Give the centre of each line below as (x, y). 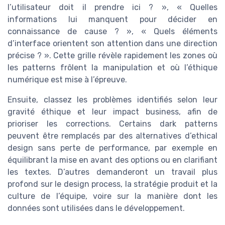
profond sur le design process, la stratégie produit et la (113, 184)
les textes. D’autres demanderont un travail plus (113, 172)
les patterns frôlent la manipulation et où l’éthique (113, 67)
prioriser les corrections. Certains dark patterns (113, 124)
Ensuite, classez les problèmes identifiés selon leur (113, 99)
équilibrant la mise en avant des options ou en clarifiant (113, 160)
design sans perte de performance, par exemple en (113, 148)
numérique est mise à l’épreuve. (67, 79)
